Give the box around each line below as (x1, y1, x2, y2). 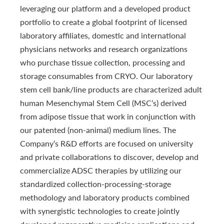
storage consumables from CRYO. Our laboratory (20, 70, 192, 80)
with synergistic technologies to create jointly (20, 205, 179, 215)
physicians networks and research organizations (20, 43, 187, 53)
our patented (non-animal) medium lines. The (20, 124, 176, 134)
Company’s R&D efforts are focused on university (20, 138, 193, 148)
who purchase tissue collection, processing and (20, 57, 185, 67)
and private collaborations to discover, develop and (20, 151, 198, 161)
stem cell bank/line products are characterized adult (20, 84, 202, 94)
